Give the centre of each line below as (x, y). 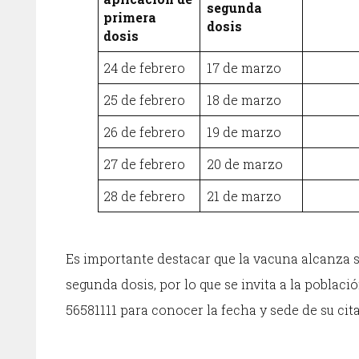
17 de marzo (244, 68)
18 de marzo (244, 100)
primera (130, 17)
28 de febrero (145, 196)
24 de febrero (145, 68)
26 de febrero (145, 132)
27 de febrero (145, 164)
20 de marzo (245, 164)
